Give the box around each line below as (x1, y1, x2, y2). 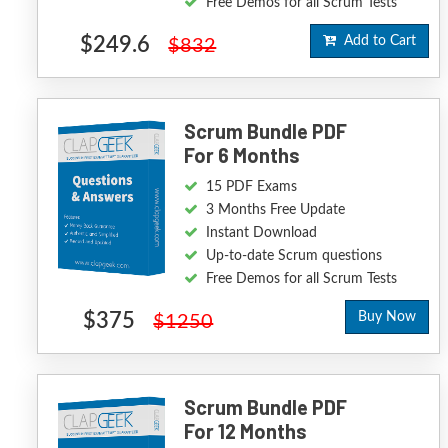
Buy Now (358, 310, 417, 324)
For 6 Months (184, 143, 301, 167)
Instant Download (206, 226, 318, 240)
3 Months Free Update (206, 203, 346, 217)
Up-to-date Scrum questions (206, 249, 383, 263)
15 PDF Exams (206, 180, 298, 194)
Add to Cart (336, 34, 417, 48)
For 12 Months (184, 419, 308, 443)
